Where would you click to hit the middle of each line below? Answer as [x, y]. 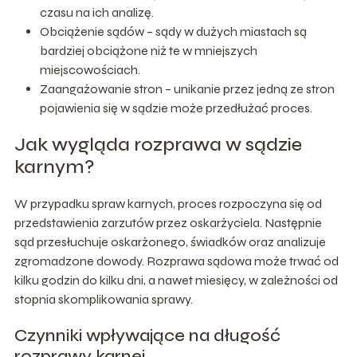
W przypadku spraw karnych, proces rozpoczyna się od [168, 203]
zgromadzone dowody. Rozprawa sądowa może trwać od [176, 261]
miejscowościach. [90, 69]
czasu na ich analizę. [96, 12]
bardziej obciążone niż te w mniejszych [148, 50]
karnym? [54, 167]
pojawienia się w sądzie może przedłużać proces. [176, 108]
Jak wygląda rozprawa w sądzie [158, 144]
